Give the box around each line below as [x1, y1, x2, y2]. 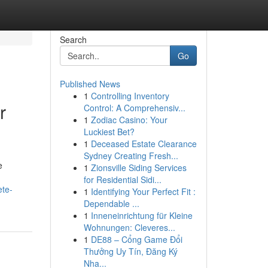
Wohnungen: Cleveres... [83, 221, 175, 233]
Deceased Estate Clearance [90, 138, 197, 150]
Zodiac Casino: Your [90, 114, 167, 126]
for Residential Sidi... [83, 173, 162, 185]
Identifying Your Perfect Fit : [90, 185, 196, 197]
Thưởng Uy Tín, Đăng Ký [83, 245, 178, 257]
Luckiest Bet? [83, 126, 135, 138]
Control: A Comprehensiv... [83, 102, 185, 114]
